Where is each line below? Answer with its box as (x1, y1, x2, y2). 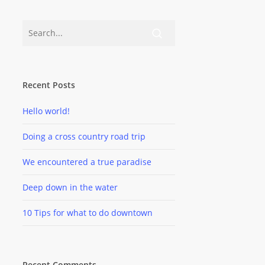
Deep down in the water (22, 182, 118, 193)
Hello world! (22, 105, 70, 117)
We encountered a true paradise (22, 156, 151, 168)
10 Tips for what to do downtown (22, 207, 153, 219)
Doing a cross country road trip (22, 131, 146, 143)
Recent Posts (22, 79, 75, 91)
